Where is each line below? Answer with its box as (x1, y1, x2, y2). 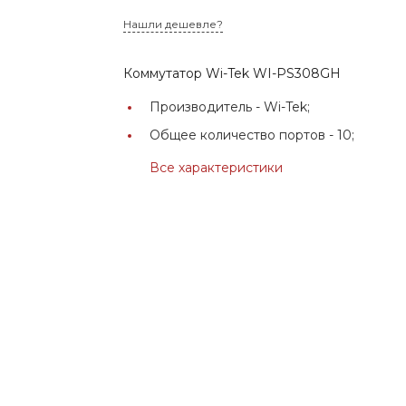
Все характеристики (150, 159, 284, 176)
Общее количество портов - (150, 126, 338, 143)
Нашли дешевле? (123, 16, 224, 31)
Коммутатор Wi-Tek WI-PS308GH (123, 64, 342, 82)
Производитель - (150, 98, 265, 115)
